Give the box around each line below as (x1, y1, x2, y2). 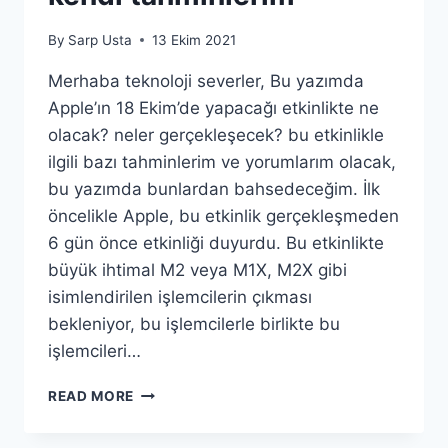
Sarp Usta (68, 31, 133, 48)
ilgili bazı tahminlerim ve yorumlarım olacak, (48, 151, 396, 172)
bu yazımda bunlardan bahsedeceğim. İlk (48, 178, 380, 199)
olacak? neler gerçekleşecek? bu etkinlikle (48, 124, 384, 145)
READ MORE (48, 387, 135, 404)
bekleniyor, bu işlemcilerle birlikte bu (48, 313, 340, 334)
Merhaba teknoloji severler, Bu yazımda (48, 70, 364, 91)
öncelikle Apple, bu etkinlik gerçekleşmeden (48, 205, 399, 226)
